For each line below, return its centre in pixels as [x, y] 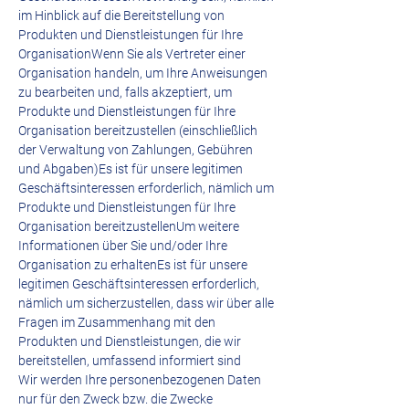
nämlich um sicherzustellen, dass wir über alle [146, 303]
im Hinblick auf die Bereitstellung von [121, 16]
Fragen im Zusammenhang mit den [117, 322]
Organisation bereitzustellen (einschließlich [138, 131]
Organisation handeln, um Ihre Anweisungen [143, 73]
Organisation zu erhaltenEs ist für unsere [133, 265]
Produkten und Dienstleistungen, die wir [130, 341]
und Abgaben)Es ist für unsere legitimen [131, 169]
